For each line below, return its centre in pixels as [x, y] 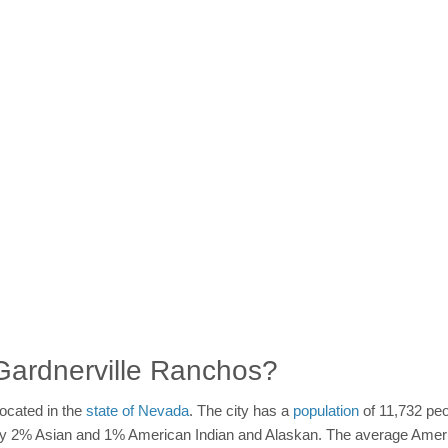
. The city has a [241, 410]
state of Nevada [137, 410]
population [326, 410]
